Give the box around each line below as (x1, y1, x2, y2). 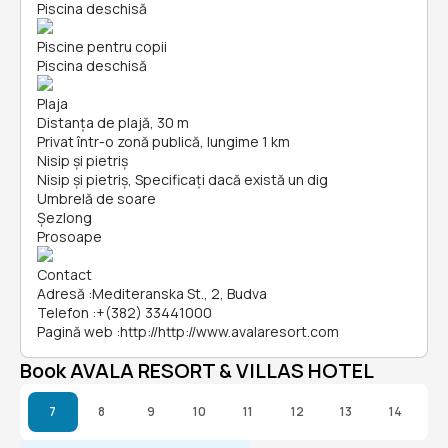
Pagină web (37, 322, 113, 341)
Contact (37, 265, 92, 284)
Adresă (37, 284, 85, 303)
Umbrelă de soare (37, 189, 156, 208)
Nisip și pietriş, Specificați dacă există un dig (37, 170, 328, 189)
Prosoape (37, 227, 102, 246)
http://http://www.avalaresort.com (120, 322, 339, 341)
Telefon (37, 303, 89, 322)
